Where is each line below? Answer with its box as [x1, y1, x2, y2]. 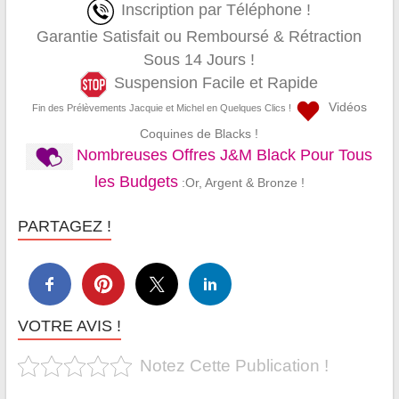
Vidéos [321, 99, 367, 114]
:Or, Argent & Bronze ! [177, 175, 305, 190]
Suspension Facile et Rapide [114, 73, 319, 92]
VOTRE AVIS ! [17, 316, 121, 335]
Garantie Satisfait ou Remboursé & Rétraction [37, 27, 362, 45]
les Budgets [94, 172, 178, 191]
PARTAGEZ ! [17, 216, 111, 235]
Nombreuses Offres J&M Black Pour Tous [77, 145, 373, 164]
